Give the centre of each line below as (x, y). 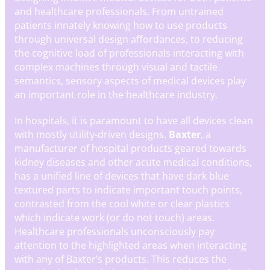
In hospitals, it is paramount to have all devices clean (134, 121)
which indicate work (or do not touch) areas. (115, 218)
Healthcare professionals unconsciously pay (115, 231)
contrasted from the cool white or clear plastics (122, 204)
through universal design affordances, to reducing (129, 39)
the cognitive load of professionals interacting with (129, 53)
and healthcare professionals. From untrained (119, 11)
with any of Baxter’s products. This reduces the (121, 259)
